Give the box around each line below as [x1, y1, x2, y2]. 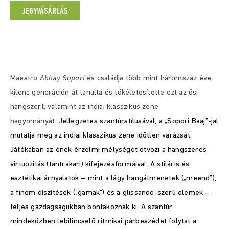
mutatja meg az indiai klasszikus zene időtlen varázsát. [10, 132, 192, 140]
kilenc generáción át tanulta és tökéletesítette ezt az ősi [10, 89, 198, 97]
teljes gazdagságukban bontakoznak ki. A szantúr [10, 203, 173, 211]
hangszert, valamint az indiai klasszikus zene [10, 103, 158, 111]
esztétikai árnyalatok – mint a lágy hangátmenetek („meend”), [10, 175, 217, 182]
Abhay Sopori [39, 75, 85, 82]
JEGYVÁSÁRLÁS [22, 7, 68, 16]
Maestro [10, 75, 40, 82]
